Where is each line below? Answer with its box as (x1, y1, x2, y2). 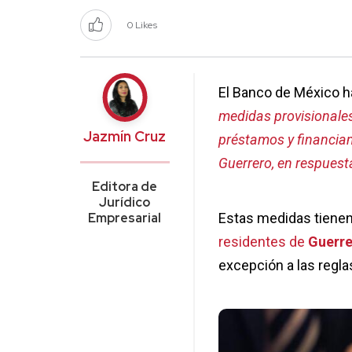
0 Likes (127, 19, 157, 32)
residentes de (218, 233, 308, 251)
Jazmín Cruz (83, 127, 167, 146)
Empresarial (88, 210, 162, 227)
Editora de (92, 178, 158, 196)
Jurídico (99, 194, 151, 211)
